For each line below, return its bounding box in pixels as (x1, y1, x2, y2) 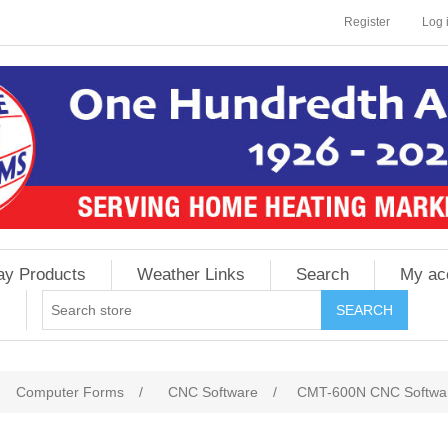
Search (295, 265, 349, 284)
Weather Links (136, 265, 245, 284)
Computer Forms (16, 384, 124, 400)
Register (344, 15, 390, 29)
